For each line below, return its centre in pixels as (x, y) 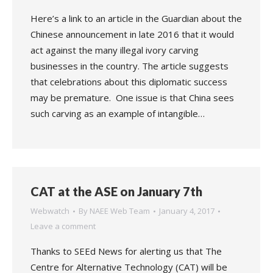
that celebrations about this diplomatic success (129, 82)
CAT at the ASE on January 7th (116, 191)
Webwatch (50, 211)
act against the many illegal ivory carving (115, 50)
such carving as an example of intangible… (118, 113)
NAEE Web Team (120, 211)
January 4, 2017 (187, 211)
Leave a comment (63, 226)
